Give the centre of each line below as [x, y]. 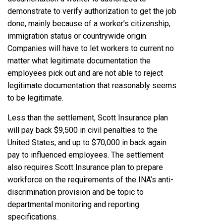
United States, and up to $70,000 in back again [87, 142]
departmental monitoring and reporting [73, 204]
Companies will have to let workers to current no [91, 48]
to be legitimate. [35, 98]
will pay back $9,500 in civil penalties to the [83, 130]
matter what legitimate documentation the [79, 60]
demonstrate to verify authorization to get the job [92, 11]
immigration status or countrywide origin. [78, 36]
